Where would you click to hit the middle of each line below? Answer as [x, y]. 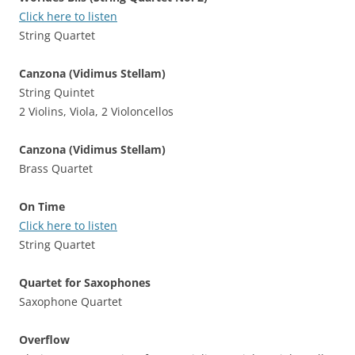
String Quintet [57, 92]
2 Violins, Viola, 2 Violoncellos [96, 111]
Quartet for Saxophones [85, 282]
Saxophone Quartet [71, 302]
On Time [42, 206]
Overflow [44, 340]
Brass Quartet [56, 168]
